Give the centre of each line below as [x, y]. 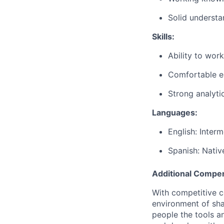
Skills [162, 36]
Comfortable [192, 74]
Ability [180, 55]
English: [182, 131]
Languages [173, 112]
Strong [181, 93]
